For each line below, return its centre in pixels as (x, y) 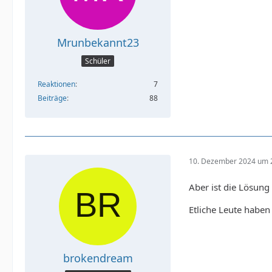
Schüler (98, 61)
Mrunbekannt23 (98, 43)
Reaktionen (56, 84)
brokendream (98, 258)
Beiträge (52, 98)
